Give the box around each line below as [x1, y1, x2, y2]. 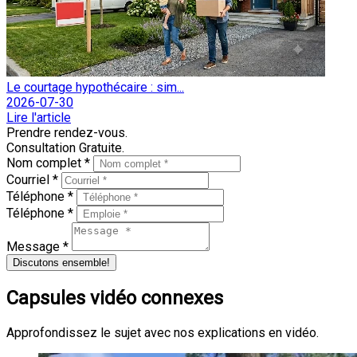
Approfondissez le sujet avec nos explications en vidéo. [6, 324, 319, 340]
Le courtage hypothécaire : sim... [6, 80, 184, 96]
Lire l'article [6, 110, 71, 126]
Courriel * [6, 172, 61, 188]
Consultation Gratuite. [6, 140, 124, 156]
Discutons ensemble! [13, 257, 110, 269]
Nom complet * [6, 155, 93, 171]
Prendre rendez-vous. [6, 125, 127, 141]
